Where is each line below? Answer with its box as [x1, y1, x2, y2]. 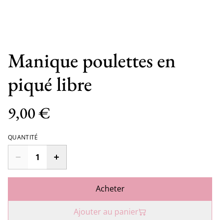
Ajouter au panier [74, 206, 138, 217]
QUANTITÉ [8, 133, 38, 141]
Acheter [95, 183, 125, 194]
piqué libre [8, 71, 92, 97]
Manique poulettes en [8, 48, 176, 73]
